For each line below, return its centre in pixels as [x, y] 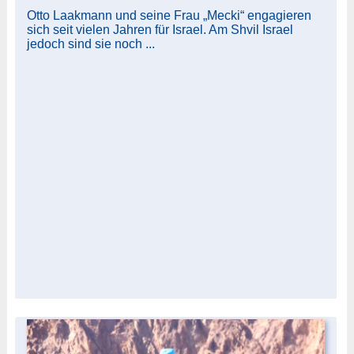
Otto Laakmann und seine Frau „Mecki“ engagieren [169, 15]
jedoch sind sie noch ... [90, 43]
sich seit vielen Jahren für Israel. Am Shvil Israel [160, 29]
